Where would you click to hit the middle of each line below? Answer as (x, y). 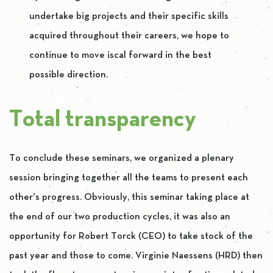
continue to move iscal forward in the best (121, 55)
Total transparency (103, 120)
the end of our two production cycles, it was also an (120, 217)
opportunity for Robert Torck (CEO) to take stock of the (131, 236)
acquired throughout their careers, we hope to (129, 36)
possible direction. (69, 75)
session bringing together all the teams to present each (129, 178)
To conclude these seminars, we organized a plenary (122, 158)
